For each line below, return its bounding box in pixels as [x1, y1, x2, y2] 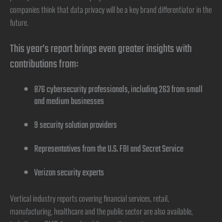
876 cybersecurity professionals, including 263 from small [34, 83, 203, 98]
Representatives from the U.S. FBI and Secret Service [34, 142, 184, 157]
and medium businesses [34, 95, 105, 110]
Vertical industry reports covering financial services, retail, [10, 191, 169, 204]
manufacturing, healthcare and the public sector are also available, [10, 204, 193, 217]
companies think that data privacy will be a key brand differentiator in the [10, 3, 212, 16]
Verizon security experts [34, 166, 105, 181]
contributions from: [10, 55, 78, 74]
